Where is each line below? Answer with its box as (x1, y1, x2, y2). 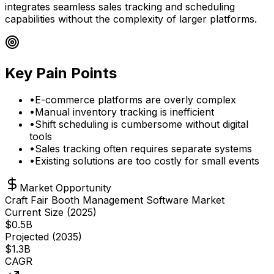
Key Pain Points (5, 64, 117, 82)
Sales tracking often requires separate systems (35, 143, 252, 155)
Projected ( (5, 231, 56, 243)
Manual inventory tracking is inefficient (35, 106, 214, 119)
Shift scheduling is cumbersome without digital (35, 118, 248, 131)
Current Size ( (5, 206, 70, 219)
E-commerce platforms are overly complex (35, 94, 236, 106)
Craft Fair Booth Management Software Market (5, 194, 224, 207)
